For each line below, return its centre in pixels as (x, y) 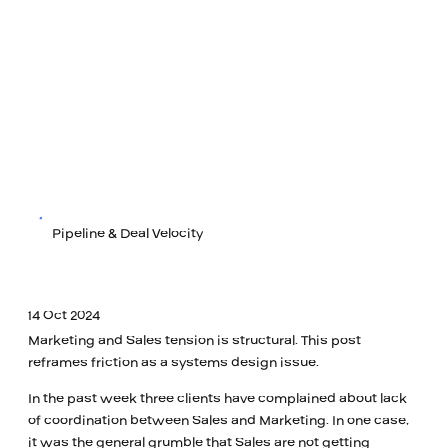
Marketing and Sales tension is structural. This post (194, 341)
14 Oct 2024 (64, 315)
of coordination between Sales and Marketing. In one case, (218, 421)
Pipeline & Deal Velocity (128, 234)
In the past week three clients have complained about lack (217, 399)
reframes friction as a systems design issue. (173, 363)
